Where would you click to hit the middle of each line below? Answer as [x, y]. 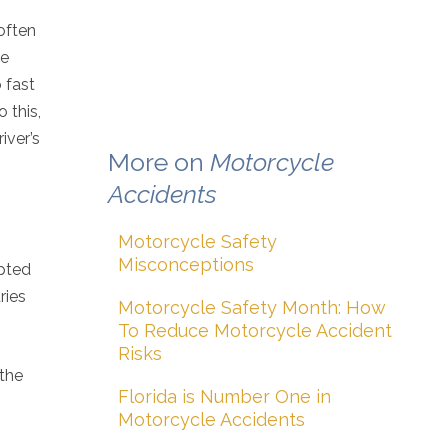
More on [159, 162]
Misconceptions [186, 264]
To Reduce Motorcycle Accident [255, 330]
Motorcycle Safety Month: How [252, 307]
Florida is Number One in [224, 396]
